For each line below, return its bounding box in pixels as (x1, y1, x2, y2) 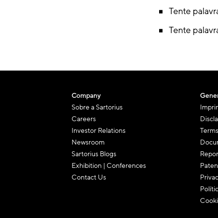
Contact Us (72, 173, 106, 182)
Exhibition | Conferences (72, 161, 146, 170)
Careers (72, 114, 96, 124)
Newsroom (72, 138, 105, 147)
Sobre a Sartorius (72, 103, 123, 112)
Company (72, 91, 101, 100)
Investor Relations (72, 126, 126, 135)
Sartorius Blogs (72, 149, 116, 159)
